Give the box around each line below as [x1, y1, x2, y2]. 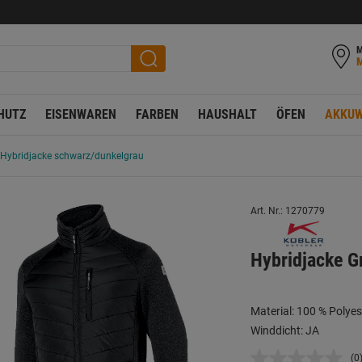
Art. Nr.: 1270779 [250, 205, 326, 217]
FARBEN [136, 107, 179, 122]
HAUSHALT [198, 107, 257, 122]
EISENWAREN [45, 107, 116, 122]
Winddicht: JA [250, 323, 320, 337]
